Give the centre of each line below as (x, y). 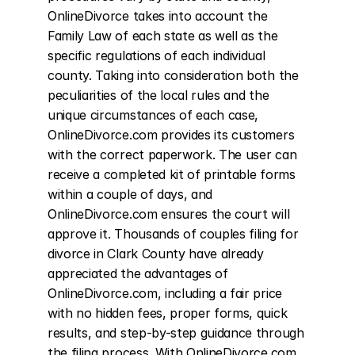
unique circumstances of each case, (153, 115)
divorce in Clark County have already (156, 254)
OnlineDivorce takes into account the (158, 16)
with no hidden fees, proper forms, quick (168, 313)
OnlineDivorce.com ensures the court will (169, 214)
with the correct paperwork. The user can (172, 155)
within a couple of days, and (130, 194)
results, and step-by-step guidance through (176, 333)
